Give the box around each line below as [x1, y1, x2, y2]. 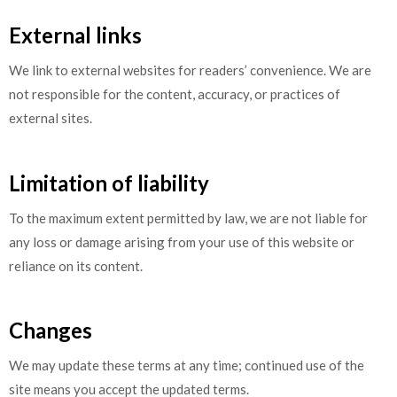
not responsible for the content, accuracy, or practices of [9, 86, 340, 102]
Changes [9, 317, 92, 343]
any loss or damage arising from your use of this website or [9, 233, 354, 250]
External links [9, 22, 142, 48]
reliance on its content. [9, 257, 143, 274]
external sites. [9, 110, 92, 126]
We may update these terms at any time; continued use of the [9, 357, 364, 373]
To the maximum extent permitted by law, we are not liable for [9, 209, 368, 226]
